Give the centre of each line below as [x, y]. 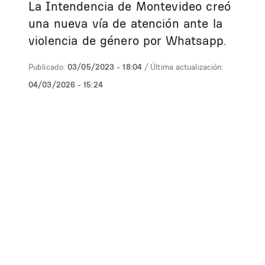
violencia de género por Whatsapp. [127, 41]
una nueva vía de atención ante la [125, 23]
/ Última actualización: [184, 67]
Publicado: [47, 67]
